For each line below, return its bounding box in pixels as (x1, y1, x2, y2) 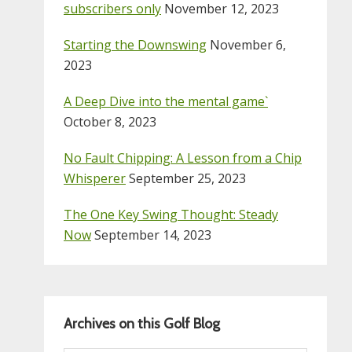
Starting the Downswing (64, 35, 207, 53)
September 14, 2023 (94, 225, 211, 244)
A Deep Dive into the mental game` (64, 92, 268, 110)
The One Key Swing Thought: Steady (64, 205, 278, 223)
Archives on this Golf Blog (64, 314, 220, 332)
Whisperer (64, 169, 126, 187)
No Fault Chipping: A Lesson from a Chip (64, 148, 302, 167)
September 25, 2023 (129, 169, 246, 187)
